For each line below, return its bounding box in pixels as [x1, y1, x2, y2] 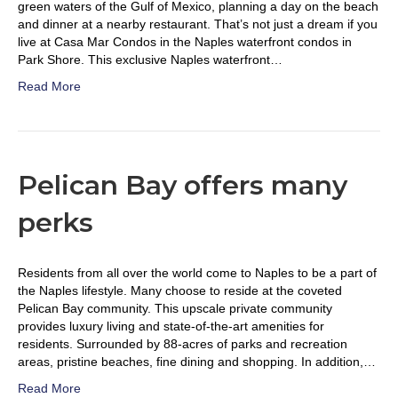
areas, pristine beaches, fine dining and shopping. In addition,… [18, 354, 376, 369]
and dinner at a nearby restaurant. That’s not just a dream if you [18, 17, 378, 31]
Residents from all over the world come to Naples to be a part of [18, 266, 377, 280]
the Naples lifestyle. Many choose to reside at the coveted [18, 283, 342, 298]
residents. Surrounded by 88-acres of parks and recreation [18, 337, 347, 351]
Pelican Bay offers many [18, 169, 347, 202]
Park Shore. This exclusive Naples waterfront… [18, 52, 283, 67]
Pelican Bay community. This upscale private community [18, 301, 332, 315]
